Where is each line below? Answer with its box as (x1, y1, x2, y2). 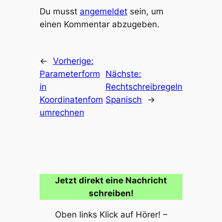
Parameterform (39, 69, 100, 79)
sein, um (127, 6, 164, 16)
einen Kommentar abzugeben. (39, 19, 160, 29)
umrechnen (39, 108, 84, 118)
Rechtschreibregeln (106, 82, 183, 92)
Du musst (39, 6, 80, 16)
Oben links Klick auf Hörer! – (55, 209, 167, 220)
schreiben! (88, 188, 134, 198)
